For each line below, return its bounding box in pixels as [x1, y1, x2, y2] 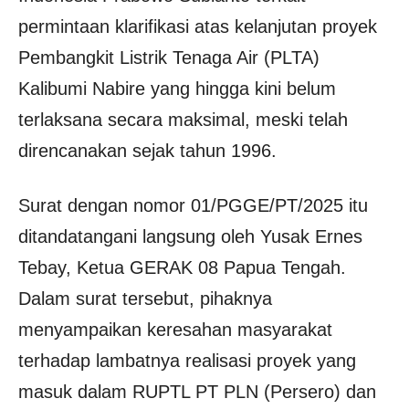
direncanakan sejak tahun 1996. [18, 141, 277, 161]
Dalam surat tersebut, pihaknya [18, 288, 272, 309]
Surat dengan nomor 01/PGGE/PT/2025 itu [18, 195, 368, 215]
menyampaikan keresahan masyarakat [18, 320, 332, 340]
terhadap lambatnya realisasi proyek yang [18, 351, 356, 371]
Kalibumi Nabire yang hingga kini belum [18, 79, 336, 99]
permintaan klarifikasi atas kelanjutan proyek [18, 16, 377, 37]
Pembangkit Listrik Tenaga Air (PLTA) [18, 47, 320, 68]
